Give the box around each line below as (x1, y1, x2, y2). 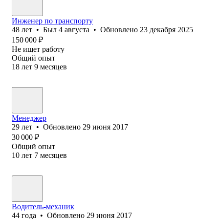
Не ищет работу (12, 44, 65, 53)
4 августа (59, 25, 89, 34)
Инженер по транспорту (12, 16, 93, 25)
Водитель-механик (12, 202, 74, 211)
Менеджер (12, 113, 46, 122)
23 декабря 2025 (140, 25, 193, 34)
